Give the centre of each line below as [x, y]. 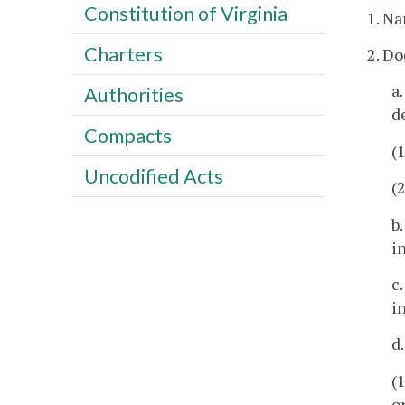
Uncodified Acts [153, 176]
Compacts [127, 135]
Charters [123, 54]
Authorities [133, 94]
